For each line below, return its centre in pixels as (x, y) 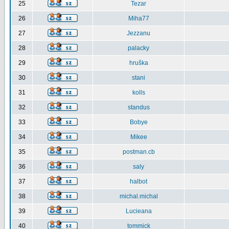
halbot (139, 181)
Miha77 (139, 18)
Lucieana (139, 211)
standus (139, 107)
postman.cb (139, 152)
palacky (139, 48)
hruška (139, 63)
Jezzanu (139, 33)
